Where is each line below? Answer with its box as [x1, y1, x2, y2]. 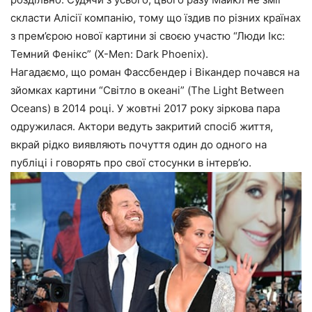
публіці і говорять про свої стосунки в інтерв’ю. [10, 155, 251, 169]
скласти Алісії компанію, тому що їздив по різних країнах [10, 10, 301, 24]
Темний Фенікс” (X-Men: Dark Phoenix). [10, 47, 208, 61]
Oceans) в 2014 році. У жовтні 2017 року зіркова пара [10, 101, 280, 115]
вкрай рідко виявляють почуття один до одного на [10, 137, 267, 151]
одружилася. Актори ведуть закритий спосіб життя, [10, 119, 273, 133]
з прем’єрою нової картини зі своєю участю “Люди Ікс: [10, 29, 285, 42]
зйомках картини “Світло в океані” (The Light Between [10, 83, 284, 97]
